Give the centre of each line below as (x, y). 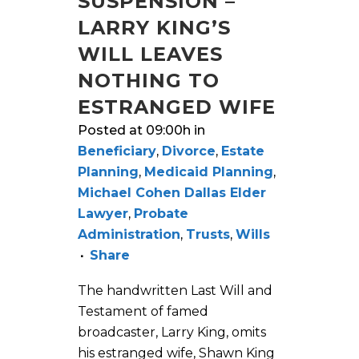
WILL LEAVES (150, 54)
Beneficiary (117, 151)
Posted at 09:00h (134, 130)
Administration (129, 234)
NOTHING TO (149, 80)
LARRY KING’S (154, 27)
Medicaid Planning (209, 171)
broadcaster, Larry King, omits (172, 332)
